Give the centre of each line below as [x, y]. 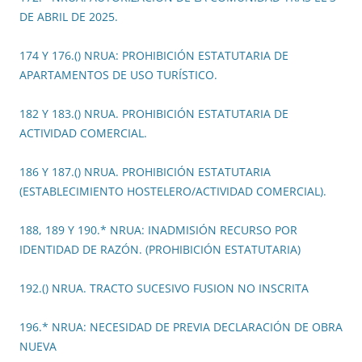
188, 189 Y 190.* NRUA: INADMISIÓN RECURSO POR [158, 230]
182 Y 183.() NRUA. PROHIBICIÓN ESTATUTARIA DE [154, 114]
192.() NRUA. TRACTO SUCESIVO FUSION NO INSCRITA [164, 288]
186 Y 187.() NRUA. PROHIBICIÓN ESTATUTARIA [145, 172]
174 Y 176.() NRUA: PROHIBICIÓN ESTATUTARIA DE [154, 56]
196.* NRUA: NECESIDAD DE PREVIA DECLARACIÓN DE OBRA [181, 327]
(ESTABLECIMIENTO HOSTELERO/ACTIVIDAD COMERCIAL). [173, 192]
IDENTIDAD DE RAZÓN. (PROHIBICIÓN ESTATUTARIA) [160, 250]
